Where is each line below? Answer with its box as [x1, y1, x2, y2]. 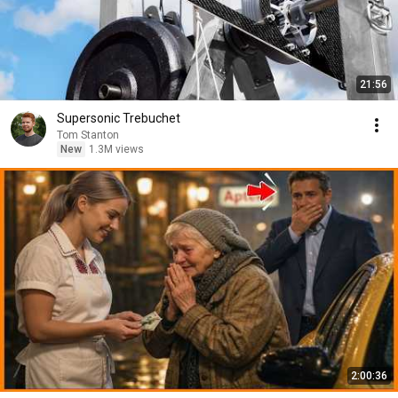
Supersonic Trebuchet [57, 111, 180, 125]
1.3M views [89, 143, 144, 155]
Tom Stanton [57, 129, 119, 141]
